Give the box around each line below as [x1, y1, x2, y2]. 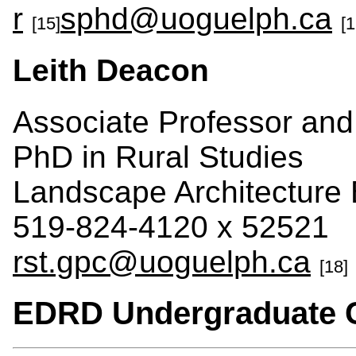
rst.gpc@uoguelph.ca [13, 245, 311, 280]
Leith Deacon [13, 52, 209, 87]
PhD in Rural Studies [13, 140, 304, 175]
